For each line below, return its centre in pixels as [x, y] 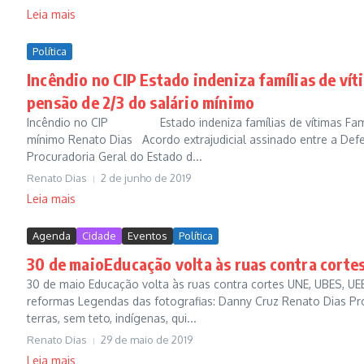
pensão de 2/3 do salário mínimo [141, 102]
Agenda [52, 236]
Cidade [99, 236]
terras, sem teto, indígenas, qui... [112, 318]
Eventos [147, 236]
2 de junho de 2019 [146, 178]
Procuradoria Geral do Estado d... [115, 156]
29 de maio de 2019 [147, 340]
